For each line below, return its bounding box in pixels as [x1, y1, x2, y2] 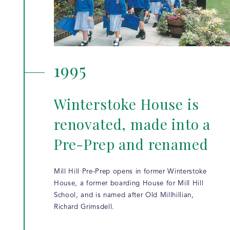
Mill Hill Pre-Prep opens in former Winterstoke [54, 168, 207, 175]
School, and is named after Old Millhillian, [54, 191, 194, 199]
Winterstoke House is [54, 94, 199, 113]
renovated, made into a [54, 114, 211, 133]
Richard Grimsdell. [54, 203, 114, 210]
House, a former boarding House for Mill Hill [54, 180, 204, 187]
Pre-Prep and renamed [54, 134, 208, 154]
